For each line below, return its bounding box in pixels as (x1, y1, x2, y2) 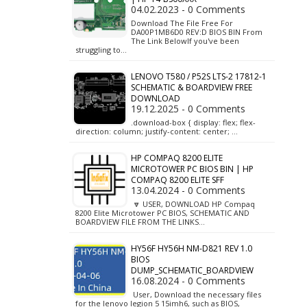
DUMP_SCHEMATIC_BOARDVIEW (131, 265, 254, 276)
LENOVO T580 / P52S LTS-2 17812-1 (131, 71, 267, 82)
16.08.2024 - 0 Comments (131, 274, 245, 287)
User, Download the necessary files (131, 289, 261, 299)
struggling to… (75, 45, 127, 55)
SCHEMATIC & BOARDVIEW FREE (131, 82, 252, 93)
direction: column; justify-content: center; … (75, 126, 238, 136)
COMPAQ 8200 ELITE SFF (131, 174, 224, 186)
